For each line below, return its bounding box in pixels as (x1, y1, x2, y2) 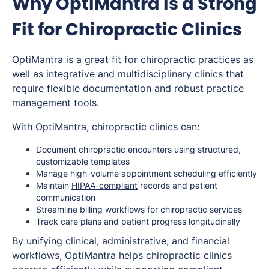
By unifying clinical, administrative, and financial (12, 234, 229, 247)
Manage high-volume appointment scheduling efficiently (36, 168, 257, 178)
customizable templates (36, 156, 130, 166)
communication (36, 192, 95, 202)
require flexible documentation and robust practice (12, 82, 244, 94)
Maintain (36, 180, 71, 190)
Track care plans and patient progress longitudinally (36, 216, 240, 226)
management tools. (12, 96, 99, 109)
